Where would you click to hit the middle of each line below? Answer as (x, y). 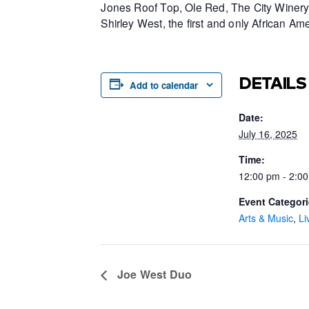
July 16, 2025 (268, 133)
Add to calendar (164, 85)
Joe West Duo (153, 275)
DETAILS (272, 82)
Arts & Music (266, 218)
